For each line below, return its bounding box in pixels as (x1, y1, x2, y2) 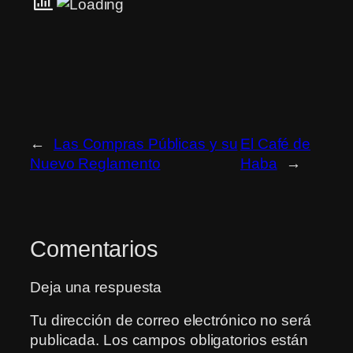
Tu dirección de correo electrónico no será (30, 311, 311, 329)
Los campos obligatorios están (102, 331, 309, 348)
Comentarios (30, 236, 158, 262)
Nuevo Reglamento (30, 154, 161, 172)
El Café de (240, 135, 311, 152)
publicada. (30, 331, 100, 348)
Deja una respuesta (30, 279, 162, 296)
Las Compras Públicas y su (53, 135, 238, 152)
